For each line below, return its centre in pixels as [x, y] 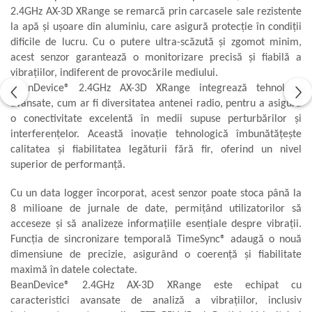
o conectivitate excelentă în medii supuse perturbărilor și [156, 119]
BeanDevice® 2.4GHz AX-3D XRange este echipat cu [156, 285]
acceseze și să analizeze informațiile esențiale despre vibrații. [156, 224]
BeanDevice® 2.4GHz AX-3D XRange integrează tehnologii [156, 88]
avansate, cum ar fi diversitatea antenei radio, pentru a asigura [156, 103]
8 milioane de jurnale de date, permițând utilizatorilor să [156, 209]
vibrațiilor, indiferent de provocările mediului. [114, 73]
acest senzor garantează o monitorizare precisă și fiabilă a [156, 57]
